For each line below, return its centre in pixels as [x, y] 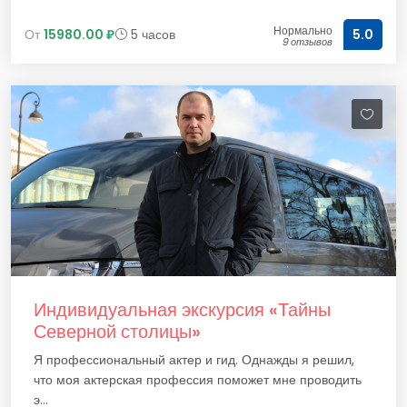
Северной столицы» [117, 332]
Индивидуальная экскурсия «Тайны [182, 310]
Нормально [303, 30]
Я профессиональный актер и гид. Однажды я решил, [194, 360]
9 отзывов [307, 42]
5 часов [151, 34]
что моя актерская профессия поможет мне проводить [198, 380]
